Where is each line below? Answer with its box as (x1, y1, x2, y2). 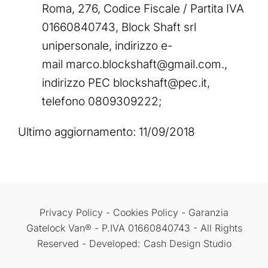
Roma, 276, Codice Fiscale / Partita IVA (42, 2, 244, 16)
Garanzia (188, 206, 229, 219)
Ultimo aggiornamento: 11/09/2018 (18, 125, 195, 139)
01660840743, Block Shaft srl (42, 20, 196, 35)
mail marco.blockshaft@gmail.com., (42, 57, 227, 72)
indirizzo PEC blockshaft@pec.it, (42, 76, 210, 90)
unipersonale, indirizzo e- (42, 39, 173, 53)
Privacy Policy (39, 206, 103, 219)
